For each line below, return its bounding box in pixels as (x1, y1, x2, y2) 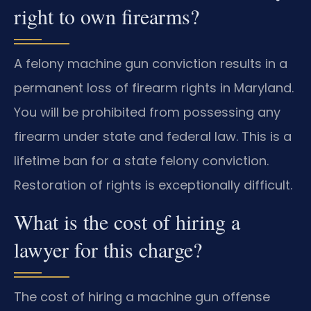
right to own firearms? (14, 2, 199, 31)
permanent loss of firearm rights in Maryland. (14, 79, 294, 97)
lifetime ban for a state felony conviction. (14, 152, 269, 170)
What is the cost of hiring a (14, 207, 240, 235)
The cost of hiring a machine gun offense (14, 287, 270, 305)
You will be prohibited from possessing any (14, 103, 280, 121)
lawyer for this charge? (14, 235, 202, 263)
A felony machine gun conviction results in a (14, 55, 287, 73)
